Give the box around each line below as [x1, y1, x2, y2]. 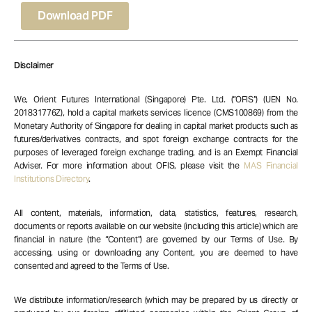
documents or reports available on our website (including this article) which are [14, 221, 298, 232]
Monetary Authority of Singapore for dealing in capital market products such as [14, 120, 298, 132]
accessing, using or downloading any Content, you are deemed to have [14, 247, 298, 258]
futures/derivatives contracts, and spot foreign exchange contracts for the [14, 134, 298, 145]
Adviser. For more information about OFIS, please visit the [14, 160, 244, 171]
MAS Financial [244, 160, 298, 171]
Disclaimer [14, 60, 54, 71]
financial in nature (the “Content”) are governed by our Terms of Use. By [14, 234, 298, 245]
